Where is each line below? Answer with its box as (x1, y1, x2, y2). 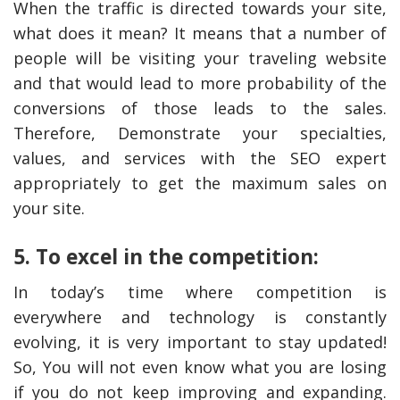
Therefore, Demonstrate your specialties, (13, 122, 387, 145)
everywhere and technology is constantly (13, 306, 387, 329)
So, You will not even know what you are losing (13, 356, 387, 379)
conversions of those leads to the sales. (13, 97, 387, 120)
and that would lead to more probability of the (13, 72, 387, 95)
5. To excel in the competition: (13, 243, 319, 271)
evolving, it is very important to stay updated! (13, 331, 387, 354)
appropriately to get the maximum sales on (13, 172, 387, 195)
